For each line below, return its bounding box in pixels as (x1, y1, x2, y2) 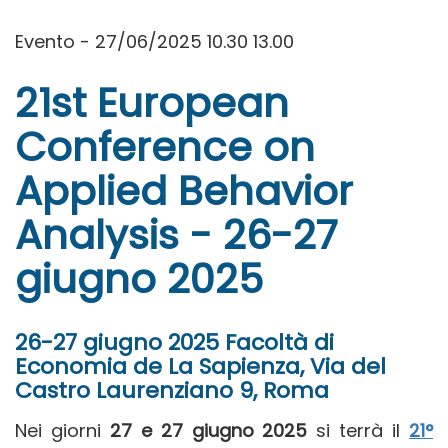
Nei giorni (15, 418, 110, 444)
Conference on (15, 119, 315, 176)
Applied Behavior (15, 163, 353, 220)
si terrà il (307, 418, 410, 444)
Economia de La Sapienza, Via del (15, 351, 386, 383)
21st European (15, 75, 289, 132)
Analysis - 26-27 (15, 207, 338, 264)
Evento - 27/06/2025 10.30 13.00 (15, 29, 294, 55)
